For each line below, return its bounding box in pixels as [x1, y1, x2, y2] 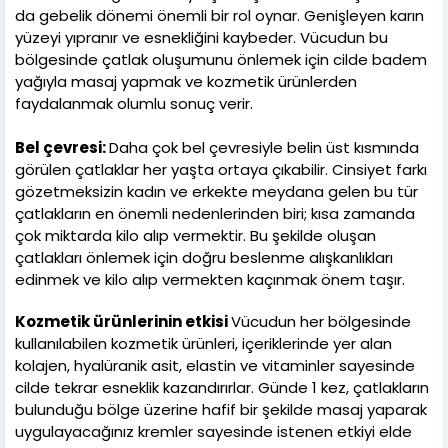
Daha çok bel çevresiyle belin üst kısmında [109, 136, 419, 158]
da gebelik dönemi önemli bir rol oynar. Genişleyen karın [15, 4, 424, 26]
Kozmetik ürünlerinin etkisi [15, 310, 231, 332]
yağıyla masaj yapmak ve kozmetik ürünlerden [15, 70, 357, 92]
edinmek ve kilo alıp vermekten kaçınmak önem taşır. [15, 268, 405, 290]
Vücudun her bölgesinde [231, 310, 411, 332]
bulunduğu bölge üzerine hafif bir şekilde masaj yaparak [15, 398, 427, 420]
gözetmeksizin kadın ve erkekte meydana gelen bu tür [15, 180, 418, 202]
